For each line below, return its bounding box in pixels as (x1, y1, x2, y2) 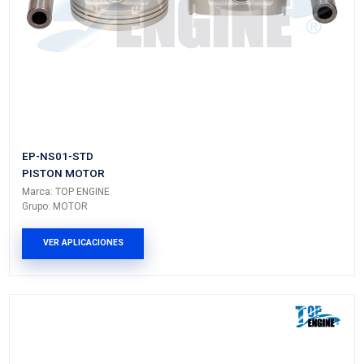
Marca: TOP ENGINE (29, 288, 147, 304)
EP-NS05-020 (29, 238, 123, 256)
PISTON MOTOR (29, 261, 141, 279)
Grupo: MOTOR (29, 307, 118, 323)
